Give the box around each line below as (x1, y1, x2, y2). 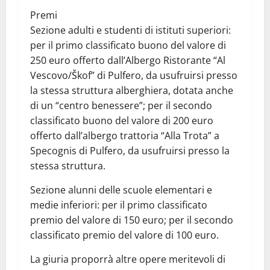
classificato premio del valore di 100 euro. (30, 228, 219, 242)
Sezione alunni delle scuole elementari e (30, 183, 212, 196)
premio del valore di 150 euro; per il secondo (30, 213, 233, 227)
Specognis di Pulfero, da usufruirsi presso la (30, 143, 230, 157)
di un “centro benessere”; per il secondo (30, 98, 212, 112)
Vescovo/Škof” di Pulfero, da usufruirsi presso (30, 68, 237, 82)
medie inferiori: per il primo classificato (30, 198, 207, 212)
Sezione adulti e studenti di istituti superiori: (30, 23, 231, 37)
